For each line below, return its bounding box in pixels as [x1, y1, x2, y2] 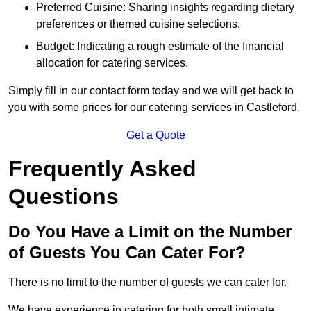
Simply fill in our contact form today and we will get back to [8, 85, 294, 97]
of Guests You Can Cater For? [8, 243, 246, 262]
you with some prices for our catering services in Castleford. [8, 101, 300, 114]
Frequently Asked [8, 156, 196, 182]
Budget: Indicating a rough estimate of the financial [36, 40, 284, 53]
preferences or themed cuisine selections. [36, 18, 240, 31]
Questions [8, 184, 119, 210]
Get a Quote [126, 129, 185, 142]
